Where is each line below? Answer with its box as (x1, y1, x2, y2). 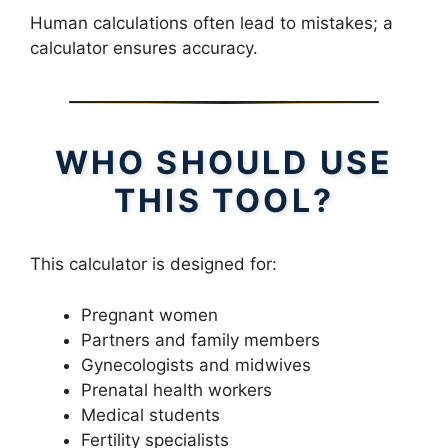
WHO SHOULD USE (54, 143, 394, 183)
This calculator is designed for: (30, 254, 277, 275)
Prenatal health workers (81, 379, 272, 400)
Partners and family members (81, 329, 320, 350)
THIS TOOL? (114, 181, 334, 221)
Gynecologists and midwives (81, 354, 311, 375)
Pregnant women (81, 304, 218, 325)
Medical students (81, 404, 220, 425)
